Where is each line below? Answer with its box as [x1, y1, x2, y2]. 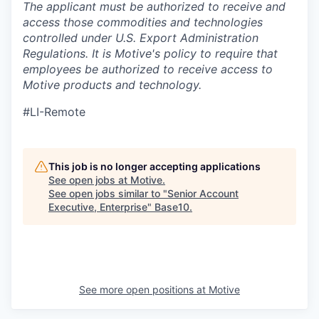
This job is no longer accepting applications [48, 160, 261, 172]
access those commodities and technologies [23, 15, 263, 29]
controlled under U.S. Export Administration [23, 31, 258, 45]
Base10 [155, 201, 189, 213]
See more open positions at [79, 283, 209, 296]
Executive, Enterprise [48, 201, 147, 213]
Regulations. [23, 46, 92, 61]
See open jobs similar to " [48, 187, 167, 199]
